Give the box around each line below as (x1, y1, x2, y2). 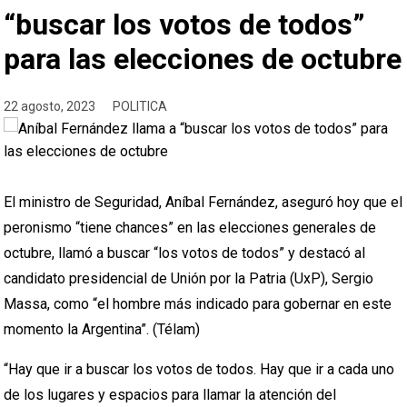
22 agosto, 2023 (4, 99, 96, 114)
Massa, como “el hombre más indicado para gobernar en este (4, 295, 392, 313)
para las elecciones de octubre (4, 42, 402, 76)
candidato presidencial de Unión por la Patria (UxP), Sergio (4, 270, 374, 287)
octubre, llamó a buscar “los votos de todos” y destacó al (4, 244, 366, 262)
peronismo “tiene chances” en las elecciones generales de (4, 219, 377, 236)
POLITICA (113, 99, 168, 114)
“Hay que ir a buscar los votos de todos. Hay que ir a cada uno (4, 361, 395, 378)
